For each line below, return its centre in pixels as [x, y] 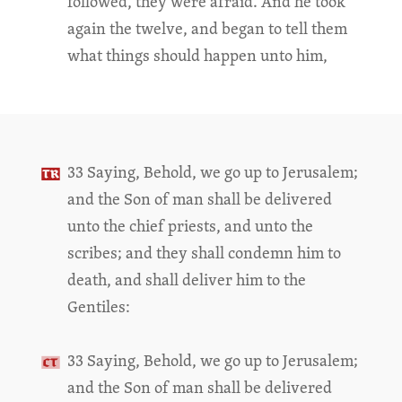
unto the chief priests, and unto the [190, 226]
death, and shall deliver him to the [186, 280]
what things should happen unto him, [197, 55]
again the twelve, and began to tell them [207, 28]
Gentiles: [98, 306]
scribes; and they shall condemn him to [204, 253]
